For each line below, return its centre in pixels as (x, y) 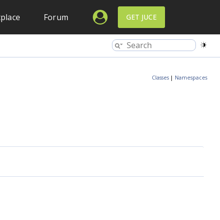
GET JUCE (141, 17)
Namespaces (191, 78)
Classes (160, 78)
